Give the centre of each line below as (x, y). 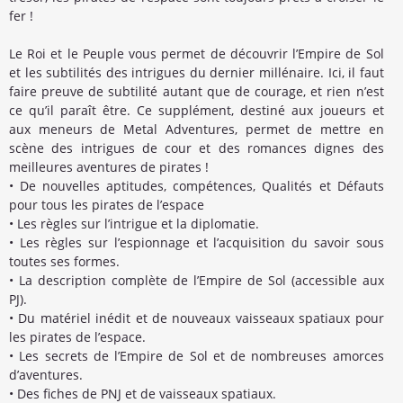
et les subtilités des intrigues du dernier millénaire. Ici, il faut (197, 73)
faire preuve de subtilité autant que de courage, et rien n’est (197, 92)
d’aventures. (46, 375)
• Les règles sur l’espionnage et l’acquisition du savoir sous (197, 243)
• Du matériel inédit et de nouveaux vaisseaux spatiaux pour (197, 318)
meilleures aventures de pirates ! (109, 167)
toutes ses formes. (64, 262)
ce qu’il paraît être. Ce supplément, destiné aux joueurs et (197, 111)
